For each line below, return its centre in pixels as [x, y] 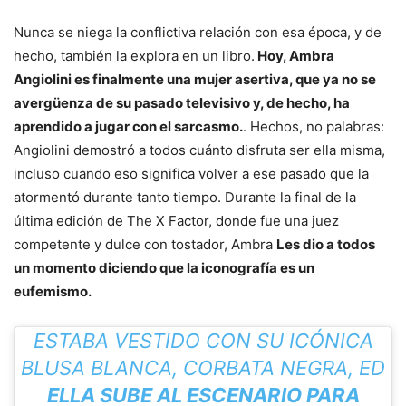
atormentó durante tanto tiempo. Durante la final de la [185, 198]
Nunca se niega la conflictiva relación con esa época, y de [198, 33]
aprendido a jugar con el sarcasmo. [128, 127]
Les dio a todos [326, 245]
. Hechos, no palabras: [314, 127]
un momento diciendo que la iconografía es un [164, 268]
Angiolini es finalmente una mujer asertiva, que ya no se [195, 80]
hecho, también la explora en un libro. [134, 56]
